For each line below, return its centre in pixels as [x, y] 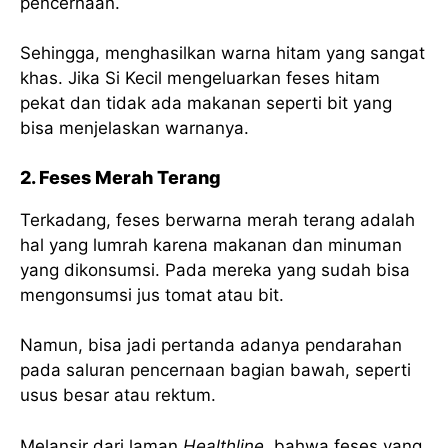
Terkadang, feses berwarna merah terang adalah [217, 219]
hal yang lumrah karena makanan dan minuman [211, 244]
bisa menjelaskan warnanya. [134, 128]
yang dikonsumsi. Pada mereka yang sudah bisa [215, 269]
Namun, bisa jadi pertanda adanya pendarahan [211, 345]
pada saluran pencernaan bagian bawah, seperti [215, 370]
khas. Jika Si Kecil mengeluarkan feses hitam [200, 78]
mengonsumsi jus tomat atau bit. [152, 294]
